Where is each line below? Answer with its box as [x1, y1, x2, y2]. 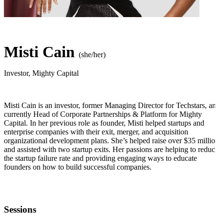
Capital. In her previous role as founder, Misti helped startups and [4, 119, 204, 128]
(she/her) [79, 50, 106, 59]
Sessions [4, 204, 36, 215]
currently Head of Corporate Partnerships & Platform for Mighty [4, 110, 202, 119]
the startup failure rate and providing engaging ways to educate [4, 154, 197, 163]
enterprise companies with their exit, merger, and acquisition [4, 128, 188, 136]
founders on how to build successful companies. [4, 163, 152, 172]
